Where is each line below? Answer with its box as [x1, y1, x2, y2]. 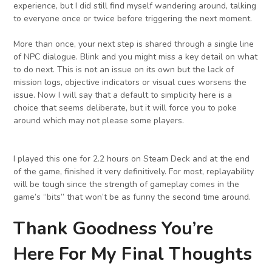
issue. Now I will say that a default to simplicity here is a [13, 89, 233, 101]
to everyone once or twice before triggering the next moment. [13, 13, 253, 25]
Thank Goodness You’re [13, 216, 214, 242]
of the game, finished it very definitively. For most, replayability [13, 166, 254, 178]
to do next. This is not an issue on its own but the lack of [13, 64, 234, 76]
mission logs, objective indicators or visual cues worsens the [13, 76, 247, 89]
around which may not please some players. [13, 115, 187, 127]
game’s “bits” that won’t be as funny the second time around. [13, 191, 251, 203]
